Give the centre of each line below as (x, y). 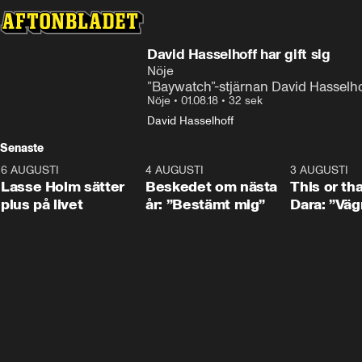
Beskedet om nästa (212, 187)
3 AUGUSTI (320, 170)
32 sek (246, 101)
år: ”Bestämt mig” (206, 204)
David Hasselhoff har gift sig (239, 54)
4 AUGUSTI (175, 170)
